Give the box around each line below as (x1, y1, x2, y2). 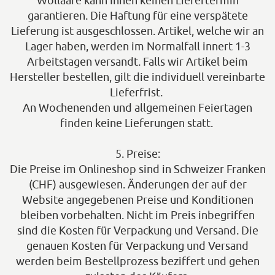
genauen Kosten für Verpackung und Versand (26, 239, 249, 252)
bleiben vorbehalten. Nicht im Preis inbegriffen (20, 209, 255, 222)
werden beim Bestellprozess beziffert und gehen (15, 255, 260, 268)
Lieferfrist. (110, 86, 165, 99)
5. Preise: (115, 147, 160, 160)
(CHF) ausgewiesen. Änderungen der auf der (28, 178, 247, 191)
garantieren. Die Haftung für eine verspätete (27, 9, 248, 22)
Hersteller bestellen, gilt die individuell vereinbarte (10, 71, 265, 83)
